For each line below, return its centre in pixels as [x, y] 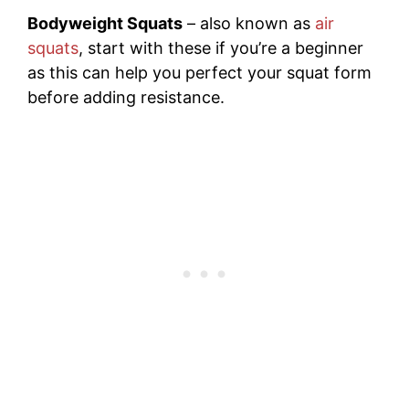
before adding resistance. [126, 97]
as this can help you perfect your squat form [199, 72]
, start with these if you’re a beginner [221, 47]
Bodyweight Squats [105, 23]
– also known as [249, 23]
